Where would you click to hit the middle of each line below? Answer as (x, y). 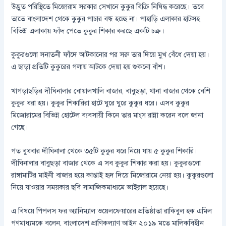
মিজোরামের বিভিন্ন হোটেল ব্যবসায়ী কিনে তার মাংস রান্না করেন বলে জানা (107, 115)
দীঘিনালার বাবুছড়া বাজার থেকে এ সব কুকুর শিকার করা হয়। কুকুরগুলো (106, 163)
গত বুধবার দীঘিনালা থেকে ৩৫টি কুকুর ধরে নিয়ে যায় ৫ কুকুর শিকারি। (104, 151)
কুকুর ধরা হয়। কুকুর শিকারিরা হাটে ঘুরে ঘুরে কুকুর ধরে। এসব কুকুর (100, 103)
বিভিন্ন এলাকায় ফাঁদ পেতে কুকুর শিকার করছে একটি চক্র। (88, 31)
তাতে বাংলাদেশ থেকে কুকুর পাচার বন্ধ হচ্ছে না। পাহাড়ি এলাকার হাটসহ (106, 18)
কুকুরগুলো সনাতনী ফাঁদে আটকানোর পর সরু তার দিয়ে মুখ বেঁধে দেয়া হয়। (110, 55)
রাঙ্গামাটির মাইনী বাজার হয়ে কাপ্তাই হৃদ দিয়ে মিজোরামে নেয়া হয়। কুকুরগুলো (112, 175)
